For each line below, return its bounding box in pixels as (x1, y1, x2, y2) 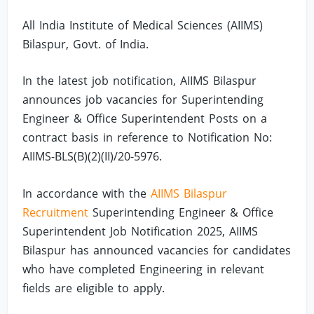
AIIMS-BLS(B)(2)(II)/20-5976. (22, 149, 163, 165)
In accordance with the (22, 185, 151, 201)
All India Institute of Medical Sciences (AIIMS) (22, 17, 264, 33)
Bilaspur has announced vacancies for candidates (22, 242, 292, 258)
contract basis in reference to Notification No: (22, 130, 273, 146)
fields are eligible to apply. (22, 280, 165, 296)
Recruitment (22, 204, 89, 220)
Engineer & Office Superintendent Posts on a (22, 111, 268, 127)
